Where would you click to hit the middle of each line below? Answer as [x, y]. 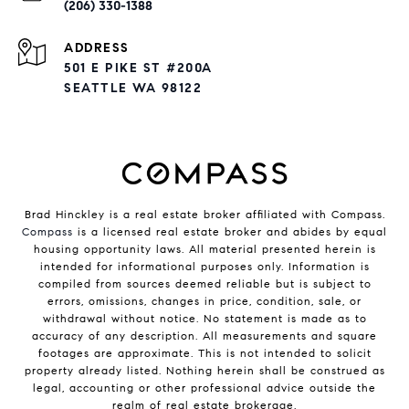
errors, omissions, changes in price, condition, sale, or [204, 301]
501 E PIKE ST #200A [138, 68]
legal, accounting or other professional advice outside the [204, 388]
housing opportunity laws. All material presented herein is [204, 249]
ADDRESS [97, 47]
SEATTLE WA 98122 [133, 88]
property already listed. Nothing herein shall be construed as [204, 371]
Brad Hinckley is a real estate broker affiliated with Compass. [204, 215]
